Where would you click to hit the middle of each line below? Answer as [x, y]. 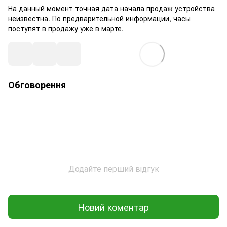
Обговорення [37, 85]
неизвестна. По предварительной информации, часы [99, 18]
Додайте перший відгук [113, 168]
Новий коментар [113, 206]
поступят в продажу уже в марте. [66, 28]
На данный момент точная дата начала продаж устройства [111, 8]
